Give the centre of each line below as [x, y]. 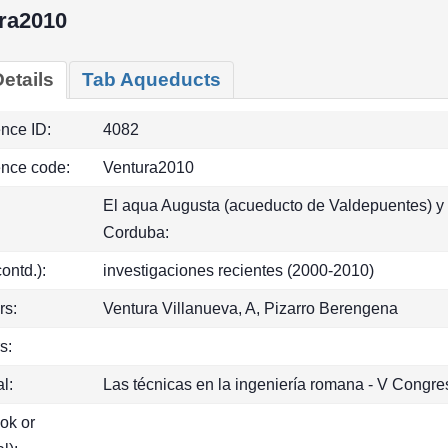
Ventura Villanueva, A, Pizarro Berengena [250, 308]
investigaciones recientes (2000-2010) [238, 270]
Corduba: [136, 232]
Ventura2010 [148, 167]
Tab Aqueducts [151, 79]
